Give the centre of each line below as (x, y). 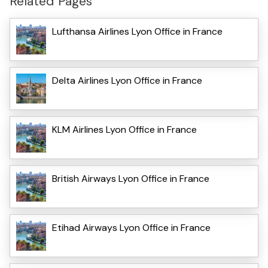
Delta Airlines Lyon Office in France (127, 81)
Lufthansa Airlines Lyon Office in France (137, 32)
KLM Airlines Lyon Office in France (124, 130)
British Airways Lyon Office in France (131, 179)
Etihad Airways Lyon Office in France (131, 228)
